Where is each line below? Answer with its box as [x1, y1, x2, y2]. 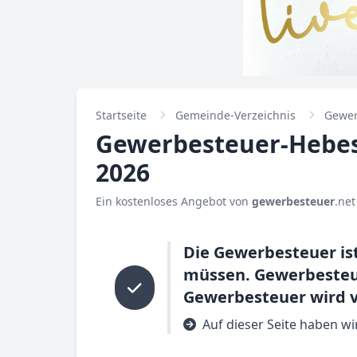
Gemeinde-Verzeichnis [175, 108, 296, 123]
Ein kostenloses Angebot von [96, 194, 252, 209]
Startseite [96, 108, 147, 123]
